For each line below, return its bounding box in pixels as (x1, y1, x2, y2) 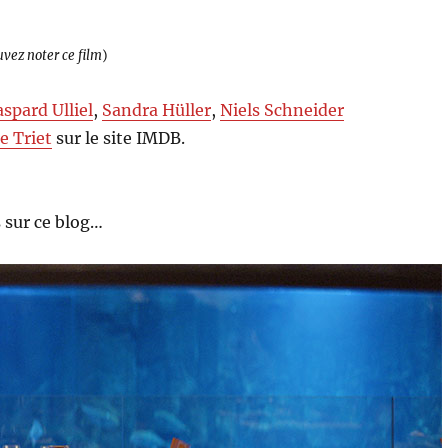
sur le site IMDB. (52, 127, 186, 148)
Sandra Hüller (102, 99, 212, 120)
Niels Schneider (220, 99, 345, 120)
